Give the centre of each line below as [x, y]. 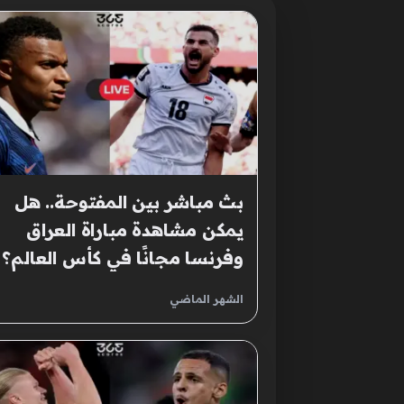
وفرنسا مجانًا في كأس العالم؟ [123, 258]
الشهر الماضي [207, 299]
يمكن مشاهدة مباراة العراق [134, 230]
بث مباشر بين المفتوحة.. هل [129, 202]
